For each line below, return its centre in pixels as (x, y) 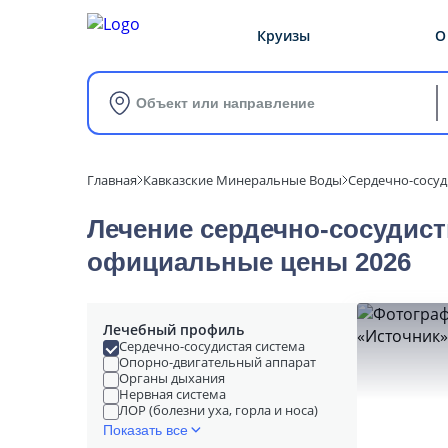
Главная (112, 180)
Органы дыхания (172, 378)
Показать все (145, 430)
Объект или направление (225, 103)
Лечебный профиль (173, 329)
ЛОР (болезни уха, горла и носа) (218, 410)
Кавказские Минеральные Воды (242, 180)
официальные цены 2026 (249, 262)
